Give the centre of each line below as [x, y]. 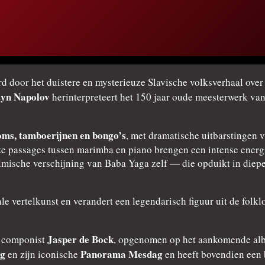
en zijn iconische [43, 254]
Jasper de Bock [80, 240]
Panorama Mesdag [122, 254]
